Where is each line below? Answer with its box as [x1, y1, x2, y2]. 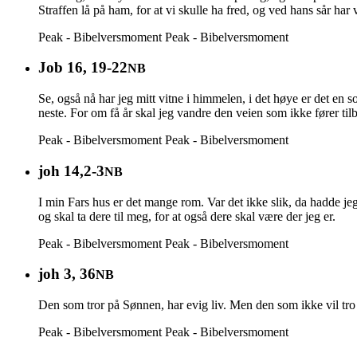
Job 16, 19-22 [38, 59, 127, 76]
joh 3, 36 [38, 265, 96, 283]
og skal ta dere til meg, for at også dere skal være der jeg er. [38, 209, 335, 223]
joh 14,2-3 [38, 162, 104, 179]
